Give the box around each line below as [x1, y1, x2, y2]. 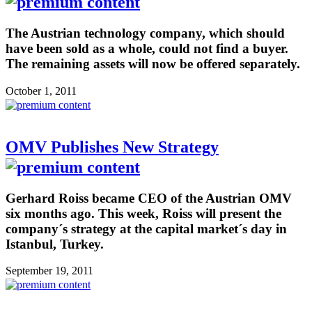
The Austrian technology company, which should [6, 26, 285, 41]
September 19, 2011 [6, 265, 93, 277]
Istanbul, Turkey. [6, 236, 104, 251]
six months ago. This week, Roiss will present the [6, 205, 281, 221]
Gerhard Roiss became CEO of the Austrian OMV [6, 190, 292, 205]
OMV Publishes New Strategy [6, 137, 219, 156]
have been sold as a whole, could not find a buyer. [6, 41, 288, 56]
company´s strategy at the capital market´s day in [6, 221, 287, 236]
